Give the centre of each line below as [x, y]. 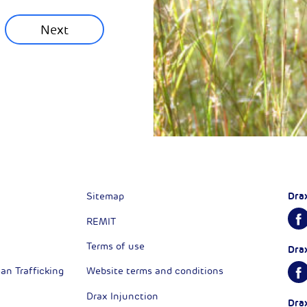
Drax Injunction [123, 296]
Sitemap [106, 197]
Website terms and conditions [155, 271]
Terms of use [116, 246]
